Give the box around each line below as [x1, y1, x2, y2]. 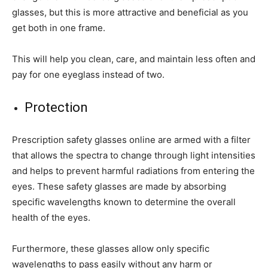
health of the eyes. [12, 211, 90, 223]
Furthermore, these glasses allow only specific [12, 242, 209, 254]
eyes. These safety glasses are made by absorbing [12, 180, 226, 192]
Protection [25, 99, 88, 115]
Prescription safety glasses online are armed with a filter [12, 133, 251, 145]
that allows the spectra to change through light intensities [12, 149, 255, 161]
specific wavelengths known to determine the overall [12, 196, 236, 208]
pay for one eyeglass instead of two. [12, 68, 165, 80]
